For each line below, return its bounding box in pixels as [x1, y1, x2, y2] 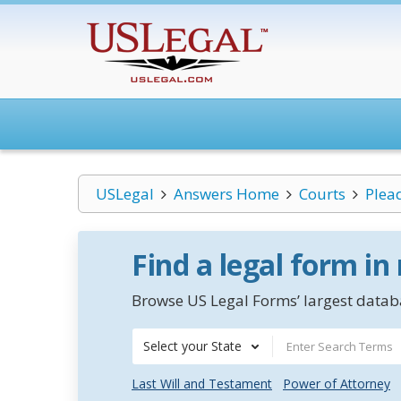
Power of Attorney [283, 375, 390, 392]
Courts [298, 183, 346, 204]
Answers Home [173, 183, 279, 204]
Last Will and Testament [132, 375, 272, 392]
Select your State [143, 337, 242, 354]
